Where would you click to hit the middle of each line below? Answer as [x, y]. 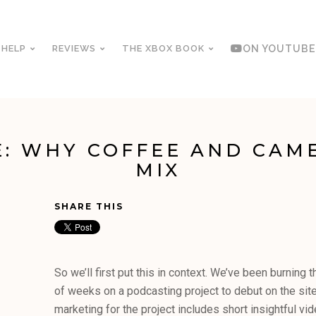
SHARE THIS [89, 206]
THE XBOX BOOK [163, 48]
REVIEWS [74, 48]
